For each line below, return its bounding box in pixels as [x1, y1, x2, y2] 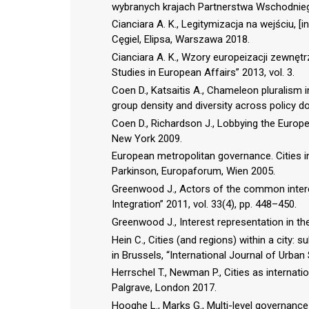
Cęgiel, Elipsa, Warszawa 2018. [112, 33, 250, 46]
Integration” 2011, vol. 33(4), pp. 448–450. [112, 198, 297, 211]
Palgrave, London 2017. [112, 281, 217, 295]
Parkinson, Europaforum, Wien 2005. [112, 165, 275, 178]
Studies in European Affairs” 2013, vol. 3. [112, 66, 295, 79]
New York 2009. [112, 132, 182, 145]
